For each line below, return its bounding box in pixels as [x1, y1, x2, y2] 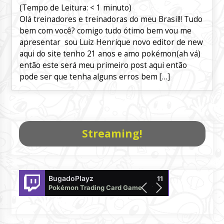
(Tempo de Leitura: [19, 2, 90, 13]
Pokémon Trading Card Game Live [48, 183, 157, 192]
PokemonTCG [172, 174, 219, 183]
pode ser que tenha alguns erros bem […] [19, 71, 170, 82]
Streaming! [82, 126, 142, 141]
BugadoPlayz [48, 174, 93, 183]
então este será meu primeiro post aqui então [19, 60, 187, 71]
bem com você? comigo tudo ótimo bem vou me [19, 25, 191, 36]
